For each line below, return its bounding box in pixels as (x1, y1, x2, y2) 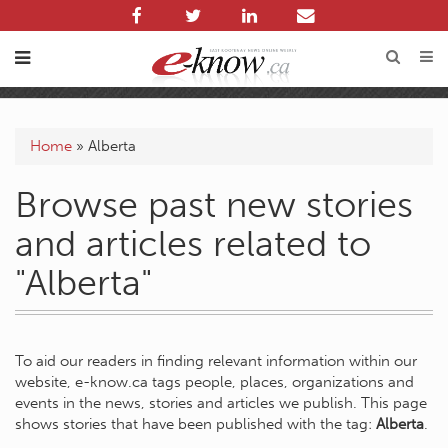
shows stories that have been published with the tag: (15, 415, 376, 433)
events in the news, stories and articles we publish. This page (15, 394, 427, 412)
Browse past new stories (15, 183, 413, 226)
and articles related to (15, 222, 371, 265)
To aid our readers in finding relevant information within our (15, 352, 417, 370)
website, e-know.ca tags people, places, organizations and (15, 373, 414, 391)
